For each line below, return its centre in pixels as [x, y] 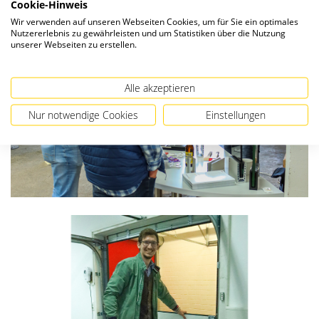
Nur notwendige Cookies [83, 115]
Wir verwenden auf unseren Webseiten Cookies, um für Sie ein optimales [155, 21]
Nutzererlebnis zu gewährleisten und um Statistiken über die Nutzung [148, 32]
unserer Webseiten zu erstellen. [74, 44]
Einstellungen [236, 115]
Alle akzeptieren [159, 88]
